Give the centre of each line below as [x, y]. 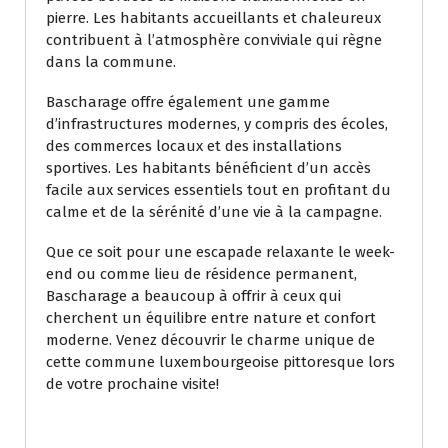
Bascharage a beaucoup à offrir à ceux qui [193, 295]
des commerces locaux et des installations [194, 145]
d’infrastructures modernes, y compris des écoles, [217, 123]
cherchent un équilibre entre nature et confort [211, 317]
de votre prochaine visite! [132, 383]
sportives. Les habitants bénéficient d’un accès [208, 167]
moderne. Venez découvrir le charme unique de [210, 339]
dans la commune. [111, 61]
